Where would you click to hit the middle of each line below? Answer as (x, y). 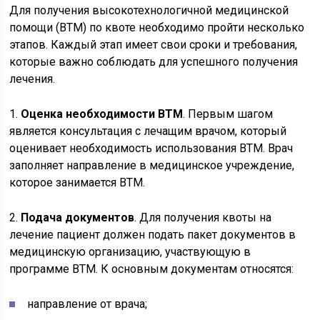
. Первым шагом (228, 114)
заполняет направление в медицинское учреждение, (152, 165)
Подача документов (78, 217)
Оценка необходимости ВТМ (102, 114)
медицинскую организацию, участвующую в (130, 252)
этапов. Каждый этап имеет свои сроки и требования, (154, 45)
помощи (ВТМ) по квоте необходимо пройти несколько (157, 27)
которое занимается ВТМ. (77, 182)
